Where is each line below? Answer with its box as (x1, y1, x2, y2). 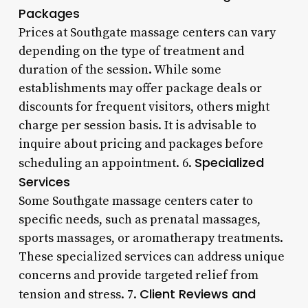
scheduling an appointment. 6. (18, 155, 195, 171)
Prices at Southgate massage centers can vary (18, 24, 276, 41)
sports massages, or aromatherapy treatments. (18, 230, 283, 246)
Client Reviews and (139, 285, 256, 302)
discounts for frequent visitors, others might (18, 98, 269, 115)
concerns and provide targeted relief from (18, 267, 258, 283)
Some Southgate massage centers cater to (18, 192, 253, 209)
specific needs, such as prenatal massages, (18, 211, 261, 228)
